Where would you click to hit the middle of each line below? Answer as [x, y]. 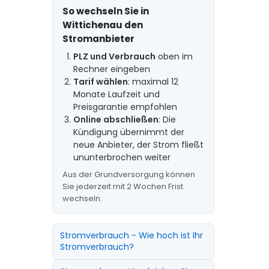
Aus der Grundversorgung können [128, 174]
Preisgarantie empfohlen [125, 107]
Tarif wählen [100, 82]
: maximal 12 [153, 82]
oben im [174, 56]
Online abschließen [116, 119]
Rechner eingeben [111, 69]
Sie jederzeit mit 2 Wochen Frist [122, 186]
